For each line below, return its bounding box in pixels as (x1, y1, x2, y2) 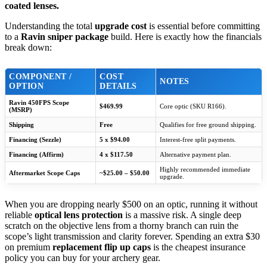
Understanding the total (5, 21, 95, 32)
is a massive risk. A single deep (123, 210, 241, 221)
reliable (5, 210, 35, 221)
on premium (5, 242, 52, 253)
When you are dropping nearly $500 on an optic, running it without (5, 199, 257, 210)
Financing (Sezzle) (9, 136, 61, 144)
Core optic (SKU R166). (160, 103, 226, 110)
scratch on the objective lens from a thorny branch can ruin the (5, 221, 238, 231)
